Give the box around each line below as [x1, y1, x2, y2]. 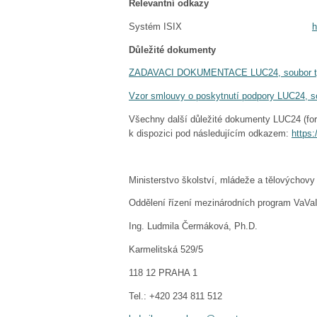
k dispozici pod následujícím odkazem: [129, 128, 292, 139]
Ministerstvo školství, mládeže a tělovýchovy [129, 174, 315, 185]
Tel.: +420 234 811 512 [129, 290, 222, 301]
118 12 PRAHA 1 [129, 267, 197, 278]
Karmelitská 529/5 [129, 244, 203, 255]
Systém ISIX [129, 21, 312, 32]
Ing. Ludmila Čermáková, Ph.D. [129, 221, 258, 232]
